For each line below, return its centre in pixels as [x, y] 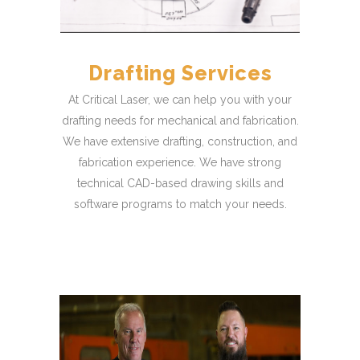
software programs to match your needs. [180, 204]
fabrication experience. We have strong [180, 162]
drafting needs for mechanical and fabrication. [180, 121]
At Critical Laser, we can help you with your [180, 100]
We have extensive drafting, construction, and [180, 141]
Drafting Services [180, 73]
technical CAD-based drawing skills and [180, 183]
